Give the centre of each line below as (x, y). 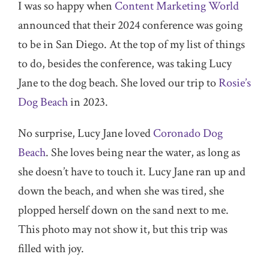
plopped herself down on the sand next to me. (123, 210)
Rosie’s (235, 83)
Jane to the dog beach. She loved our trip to (118, 83)
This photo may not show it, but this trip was (123, 229)
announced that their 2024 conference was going (130, 25)
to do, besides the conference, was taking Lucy (125, 64)
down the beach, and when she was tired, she (121, 191)
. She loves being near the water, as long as (143, 153)
